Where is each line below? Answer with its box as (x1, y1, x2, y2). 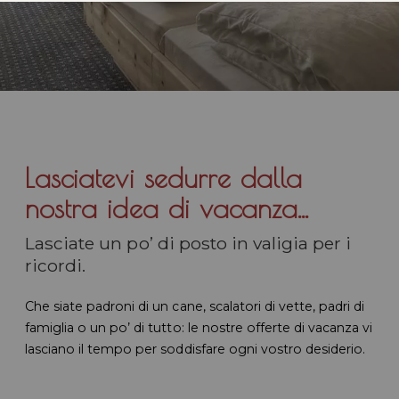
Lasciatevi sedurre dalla (25, 162, 302, 194)
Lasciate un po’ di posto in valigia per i (25, 233, 352, 255)
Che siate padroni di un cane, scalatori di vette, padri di (25, 297, 364, 314)
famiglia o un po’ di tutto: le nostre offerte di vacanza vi (25, 319, 372, 336)
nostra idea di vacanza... (25, 192, 308, 224)
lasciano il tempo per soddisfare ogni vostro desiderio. (25, 340, 365, 357)
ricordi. (25, 256, 86, 277)
